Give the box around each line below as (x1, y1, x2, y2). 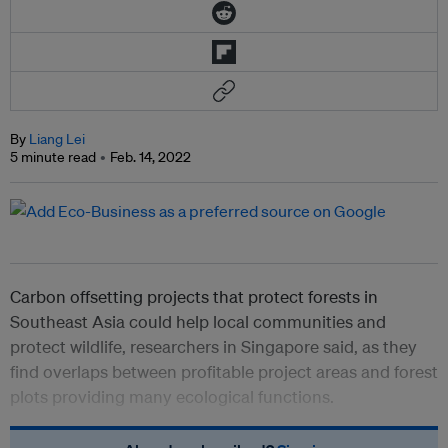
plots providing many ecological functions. (10, 386, 334, 408)
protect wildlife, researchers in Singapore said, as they (10, 336, 417, 358)
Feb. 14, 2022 (110, 148, 191, 167)
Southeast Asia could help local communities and (10, 311, 386, 333)
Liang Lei (29, 130, 85, 149)
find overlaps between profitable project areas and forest (10, 361, 438, 383)
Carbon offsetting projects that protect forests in (10, 286, 378, 308)
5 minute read (10, 148, 96, 167)
